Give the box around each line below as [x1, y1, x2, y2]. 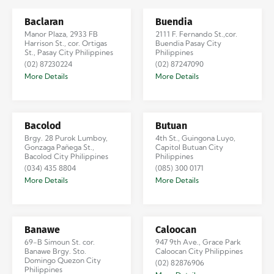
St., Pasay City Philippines [24, 47, 113, 57]
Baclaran [24, 15, 64, 28]
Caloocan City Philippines [155, 246, 243, 256]
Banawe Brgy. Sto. [24, 246, 86, 256]
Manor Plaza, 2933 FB [24, 29, 98, 39]
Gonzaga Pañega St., [24, 142, 94, 152]
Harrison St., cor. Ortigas [24, 38, 107, 48]
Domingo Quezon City [24, 255, 101, 265]
